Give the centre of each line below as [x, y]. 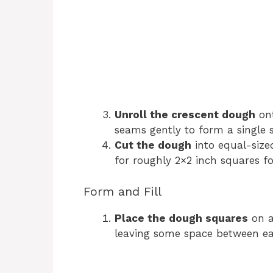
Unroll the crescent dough [185, 115]
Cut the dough [153, 145]
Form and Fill [122, 191]
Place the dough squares [181, 218]
